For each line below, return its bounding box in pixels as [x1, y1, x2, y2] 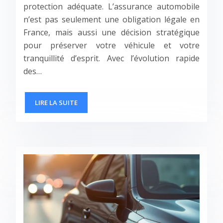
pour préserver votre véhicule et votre [23, 39, 200, 51]
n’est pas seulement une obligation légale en [23, 13, 200, 25]
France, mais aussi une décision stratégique [23, 26, 200, 38]
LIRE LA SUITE [35, 98, 78, 107]
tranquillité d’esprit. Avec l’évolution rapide [23, 52, 200, 64]
